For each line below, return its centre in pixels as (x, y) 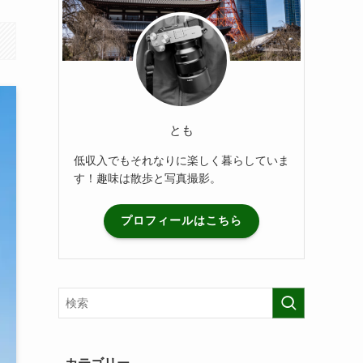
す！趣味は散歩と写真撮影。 (147, 178)
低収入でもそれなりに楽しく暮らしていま (181, 160)
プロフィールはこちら (181, 221)
